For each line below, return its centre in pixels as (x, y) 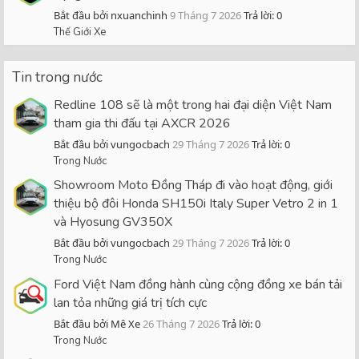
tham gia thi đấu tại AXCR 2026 (142, 123)
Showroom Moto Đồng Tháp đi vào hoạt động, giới (193, 186)
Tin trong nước (57, 77)
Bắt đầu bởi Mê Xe (97, 324)
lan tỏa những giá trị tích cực (130, 303)
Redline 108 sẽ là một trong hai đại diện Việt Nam (193, 105)
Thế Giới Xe (80, 32)
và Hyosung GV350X (113, 222)
